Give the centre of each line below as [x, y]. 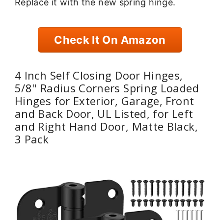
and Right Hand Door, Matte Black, [106, 126]
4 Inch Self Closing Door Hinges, [99, 75]
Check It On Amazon [110, 40]
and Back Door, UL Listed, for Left [104, 113]
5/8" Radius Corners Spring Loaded [107, 88]
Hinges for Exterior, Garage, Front [105, 100]
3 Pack [32, 139]
